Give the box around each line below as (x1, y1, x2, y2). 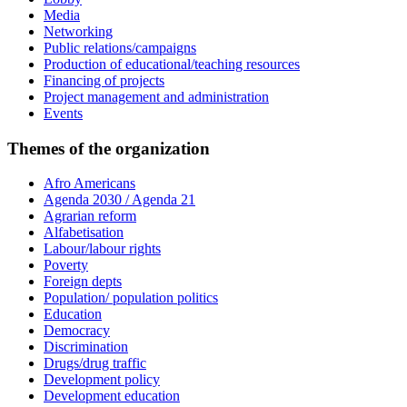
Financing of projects (44, 72, 164, 88)
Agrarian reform (44, 208, 136, 224)
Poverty (44, 257, 88, 273)
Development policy (44, 372, 160, 388)
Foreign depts (44, 273, 122, 290)
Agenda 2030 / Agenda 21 (44, 192, 195, 208)
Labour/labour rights (44, 241, 161, 257)
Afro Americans (44, 175, 135, 192)
